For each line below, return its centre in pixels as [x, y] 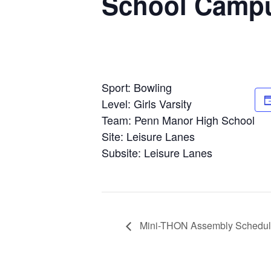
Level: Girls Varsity [147, 103]
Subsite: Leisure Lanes [157, 152]
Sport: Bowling [137, 87]
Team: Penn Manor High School [178, 120]
